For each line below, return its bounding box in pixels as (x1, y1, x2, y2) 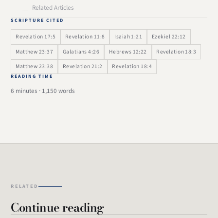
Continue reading (11, 199, 104, 217)
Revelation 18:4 (112, 62, 152, 71)
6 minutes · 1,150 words (11, 86, 75, 95)
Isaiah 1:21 (114, 33, 143, 41)
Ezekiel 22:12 (151, 33, 186, 41)
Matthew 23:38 (16, 62, 54, 71)
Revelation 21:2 (62, 62, 103, 71)
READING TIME (11, 73, 54, 80)
